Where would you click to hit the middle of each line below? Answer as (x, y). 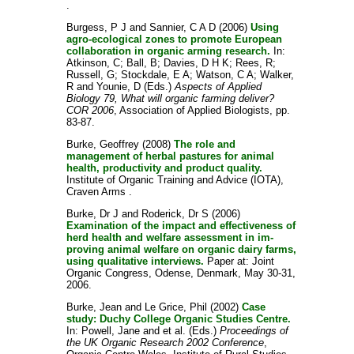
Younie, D (118, 87)
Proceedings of (254, 331)
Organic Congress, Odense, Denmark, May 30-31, (181, 273)
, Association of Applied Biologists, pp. (201, 110)
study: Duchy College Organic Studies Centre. (178, 319)
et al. (174, 331)
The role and (204, 144)
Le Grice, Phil (175, 307)
